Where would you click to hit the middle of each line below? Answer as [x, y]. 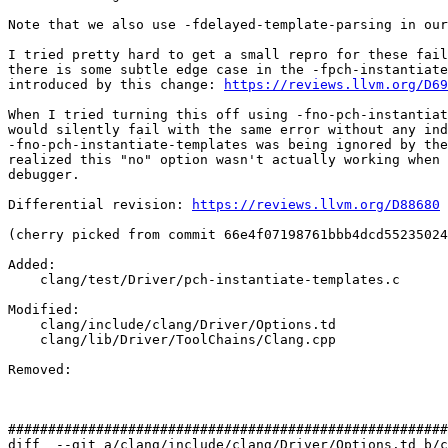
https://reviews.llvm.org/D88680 [316, 205]
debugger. [44, 175]
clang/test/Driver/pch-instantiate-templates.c [24, 280]
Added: [36, 265]
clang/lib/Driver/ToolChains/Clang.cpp [24, 340]
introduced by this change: [116, 85]
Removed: [44, 370]
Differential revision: [100, 205]
